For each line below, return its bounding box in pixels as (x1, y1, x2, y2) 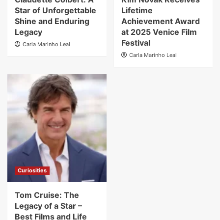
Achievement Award (121, 16, 200, 26)
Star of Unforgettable (15, 5, 96, 15)
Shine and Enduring (15, 16, 89, 26)
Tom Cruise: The (15, 190, 79, 200)
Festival (121, 37, 150, 48)
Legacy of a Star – (15, 200, 82, 211)
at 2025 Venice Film (121, 27, 197, 37)
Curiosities (18, 166, 47, 174)
